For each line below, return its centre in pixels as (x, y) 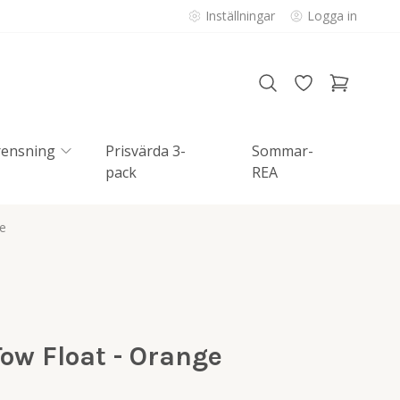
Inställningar (240, 16)
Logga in (332, 16)
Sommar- (283, 151)
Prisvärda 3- (146, 151)
